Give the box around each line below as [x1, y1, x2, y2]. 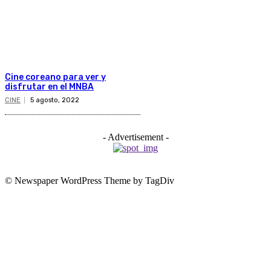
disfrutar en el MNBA [5, 82, 94, 93]
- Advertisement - [102, 132, 169, 143]
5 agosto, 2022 [30, 96, 79, 105]
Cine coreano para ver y [5, 72, 106, 83]
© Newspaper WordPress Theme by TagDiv [5, 175, 174, 186]
